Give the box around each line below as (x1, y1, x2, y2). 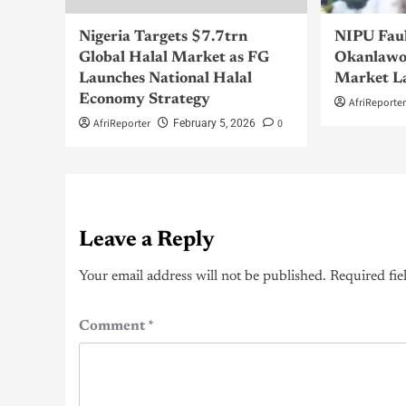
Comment (79, 319, 148, 334)
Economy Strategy (79, 92, 210, 109)
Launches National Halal (79, 72, 252, 88)
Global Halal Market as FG (79, 51, 269, 67)
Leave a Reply (79, 229, 215, 252)
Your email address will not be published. (79, 269, 326, 285)
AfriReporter (93, 116, 150, 132)
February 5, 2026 (173, 117, 256, 130)
